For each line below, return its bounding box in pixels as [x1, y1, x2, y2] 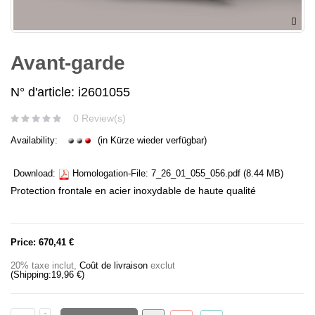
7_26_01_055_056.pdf [151, 168, 240, 179]
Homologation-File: [70, 168, 151, 179]
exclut [148, 260, 175, 271]
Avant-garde [11, 52, 125, 75]
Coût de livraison [79, 260, 148, 271]
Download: [11, 168, 58, 179]
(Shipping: [11, 269, 51, 281]
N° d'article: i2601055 [11, 85, 130, 100]
